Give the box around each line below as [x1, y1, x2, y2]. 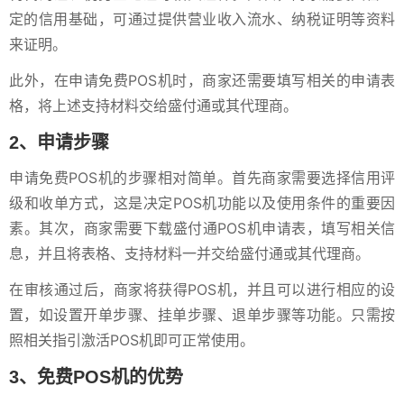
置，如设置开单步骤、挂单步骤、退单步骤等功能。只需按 [9, 306, 395, 324]
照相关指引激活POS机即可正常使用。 [9, 331, 254, 349]
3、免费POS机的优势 [9, 367, 183, 387]
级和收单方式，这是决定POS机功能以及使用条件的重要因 [9, 194, 395, 212]
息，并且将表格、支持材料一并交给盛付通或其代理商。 [9, 244, 370, 262]
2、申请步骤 [9, 133, 109, 152]
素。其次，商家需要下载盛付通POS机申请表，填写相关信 [9, 219, 395, 237]
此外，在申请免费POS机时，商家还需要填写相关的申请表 [9, 71, 395, 89]
